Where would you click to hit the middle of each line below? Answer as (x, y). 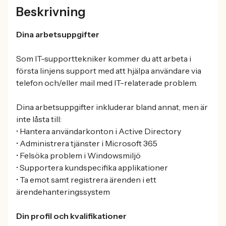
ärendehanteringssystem (63, 192)
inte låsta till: (39, 119)
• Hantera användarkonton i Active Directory (99, 131)
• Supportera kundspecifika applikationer (92, 167)
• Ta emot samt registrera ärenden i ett (86, 180)
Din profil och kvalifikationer (71, 216)
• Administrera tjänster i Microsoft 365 (87, 143)
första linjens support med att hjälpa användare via (109, 71)
